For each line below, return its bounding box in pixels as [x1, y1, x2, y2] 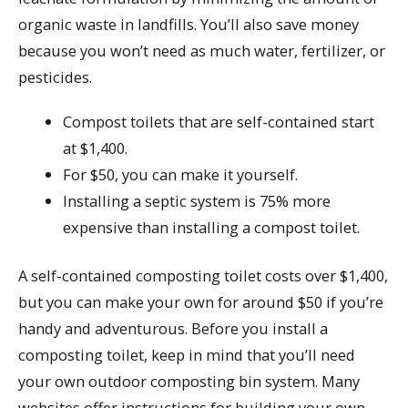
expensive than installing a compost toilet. [63, 216, 361, 238]
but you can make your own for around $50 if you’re [18, 291, 383, 313]
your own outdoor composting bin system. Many [18, 371, 360, 393]
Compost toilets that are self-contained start [63, 110, 375, 132]
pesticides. [18, 66, 92, 87]
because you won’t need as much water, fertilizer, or [18, 39, 385, 61]
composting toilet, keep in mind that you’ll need [18, 344, 355, 366]
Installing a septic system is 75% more [63, 189, 331, 211]
